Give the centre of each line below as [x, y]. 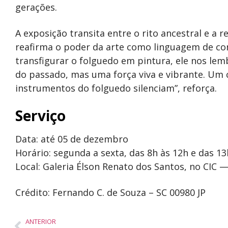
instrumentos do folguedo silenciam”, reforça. [116, 88]
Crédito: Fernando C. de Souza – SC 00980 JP [110, 192]
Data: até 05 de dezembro [72, 139]
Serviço [40, 116]
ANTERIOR [41, 221]
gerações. [36, 7]
